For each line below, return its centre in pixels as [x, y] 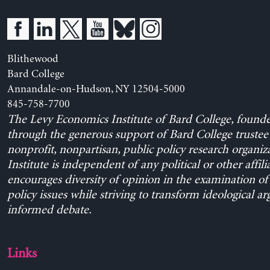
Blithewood [33, 59]
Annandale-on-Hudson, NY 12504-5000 [96, 89]
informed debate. [49, 210]
